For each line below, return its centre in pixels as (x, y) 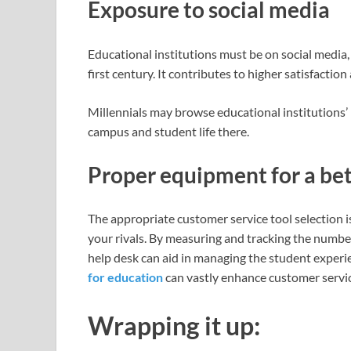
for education (125, 277)
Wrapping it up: (174, 325)
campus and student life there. (168, 131)
